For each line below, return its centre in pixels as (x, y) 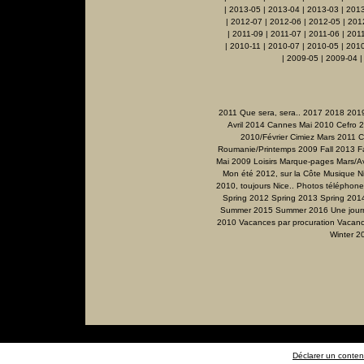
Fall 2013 (338, 149)
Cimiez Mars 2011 (323, 137)
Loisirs (265, 162)
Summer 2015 (247, 210)
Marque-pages (306, 162)
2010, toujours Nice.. (255, 186)
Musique (339, 174)
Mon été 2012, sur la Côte (271, 174)
